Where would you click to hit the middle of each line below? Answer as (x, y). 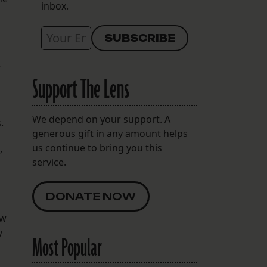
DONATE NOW (91, 197)
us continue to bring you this (97, 148)
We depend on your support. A (101, 119)
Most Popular (67, 249)
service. (49, 162)
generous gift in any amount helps (110, 134)
